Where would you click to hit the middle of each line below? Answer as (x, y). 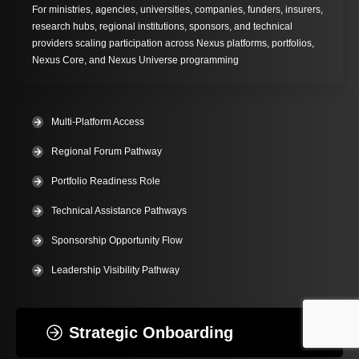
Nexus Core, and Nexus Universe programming (135, 60)
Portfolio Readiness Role (106, 181)
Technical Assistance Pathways (119, 210)
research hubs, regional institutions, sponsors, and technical (162, 26)
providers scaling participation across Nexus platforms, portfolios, (173, 43)
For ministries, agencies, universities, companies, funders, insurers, (177, 9)
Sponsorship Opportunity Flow (117, 240)
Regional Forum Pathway (107, 151)
